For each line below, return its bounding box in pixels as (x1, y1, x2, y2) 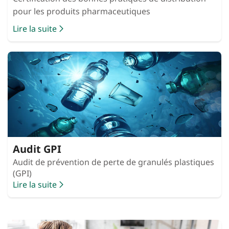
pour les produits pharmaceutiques (13, 5, 150, 17)
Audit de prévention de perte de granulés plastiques (13, 156, 214, 168)
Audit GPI (13, 142, 61, 156)
